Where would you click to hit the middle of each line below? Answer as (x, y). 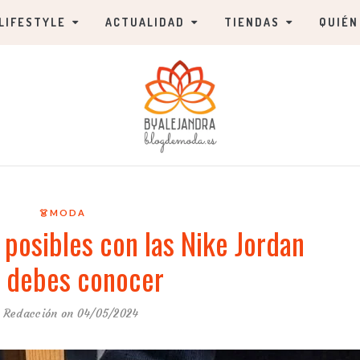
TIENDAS (252, 22)
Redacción (30, 313)
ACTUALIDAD (145, 22)
